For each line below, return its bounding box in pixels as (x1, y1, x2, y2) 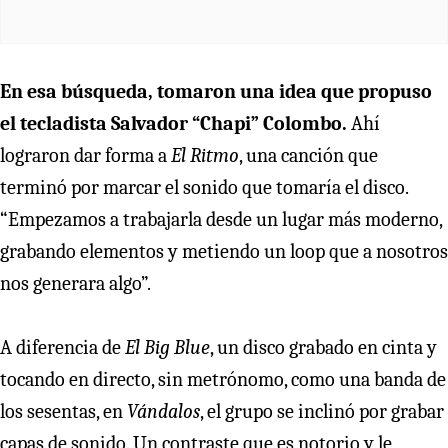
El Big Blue (125, 335, 210, 359)
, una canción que (239, 143, 378, 167)
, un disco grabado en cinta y (210, 335, 437, 359)
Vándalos (127, 399, 200, 423)
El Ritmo (171, 143, 239, 167)
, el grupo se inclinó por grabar (200, 399, 444, 423)
